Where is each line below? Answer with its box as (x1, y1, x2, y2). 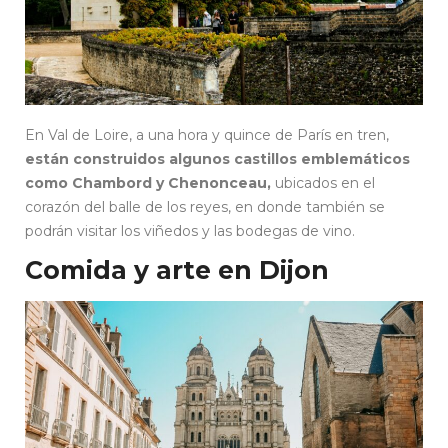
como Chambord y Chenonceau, (25, 174, 275, 193)
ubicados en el (275, 174, 375, 193)
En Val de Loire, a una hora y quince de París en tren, (25, 126, 389, 145)
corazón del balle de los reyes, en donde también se (25, 198, 385, 217)
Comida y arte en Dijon (25, 255, 329, 286)
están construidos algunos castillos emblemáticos (25, 150, 410, 169)
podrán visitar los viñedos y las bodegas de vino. (25, 222, 355, 241)
